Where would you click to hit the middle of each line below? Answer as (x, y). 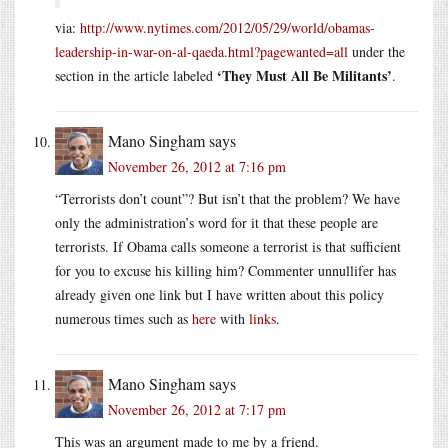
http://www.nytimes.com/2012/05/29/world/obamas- (227, 27)
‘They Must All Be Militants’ (304, 75)
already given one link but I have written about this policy (219, 294)
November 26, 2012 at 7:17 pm (197, 409)
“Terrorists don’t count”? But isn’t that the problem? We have (227, 198)
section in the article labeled (136, 75)
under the (376, 51)
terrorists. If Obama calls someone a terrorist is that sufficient (228, 246)
